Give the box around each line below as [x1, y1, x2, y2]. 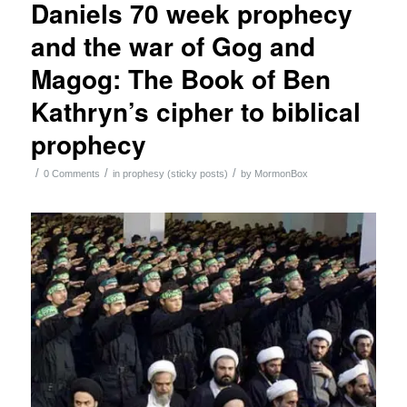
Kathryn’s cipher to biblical [30, 92, 361, 130]
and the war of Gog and [30, 26, 315, 65]
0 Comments [43, 167, 100, 179]
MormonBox [253, 167, 308, 179]
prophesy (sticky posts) [122, 167, 228, 179]
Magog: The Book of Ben [30, 59, 331, 97]
